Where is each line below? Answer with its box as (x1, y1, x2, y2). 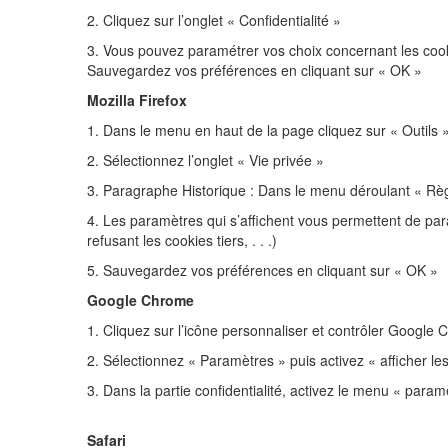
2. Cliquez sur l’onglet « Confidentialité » (87, 10, 341, 30)
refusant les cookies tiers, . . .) (87, 230, 277, 250)
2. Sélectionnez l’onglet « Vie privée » (87, 150, 324, 170)
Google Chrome (87, 290, 194, 310)
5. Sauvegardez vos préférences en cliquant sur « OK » (87, 260, 438, 280)
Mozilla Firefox (87, 90, 187, 110)
